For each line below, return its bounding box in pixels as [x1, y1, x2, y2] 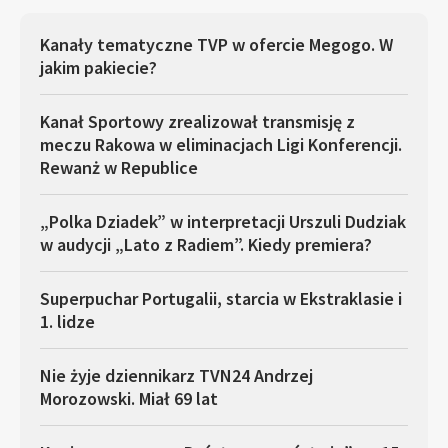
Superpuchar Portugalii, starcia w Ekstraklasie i [40, 287, 402, 310]
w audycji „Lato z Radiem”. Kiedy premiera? [40, 233, 372, 256]
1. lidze [40, 310, 95, 333]
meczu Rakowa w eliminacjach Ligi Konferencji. [40, 133, 402, 156]
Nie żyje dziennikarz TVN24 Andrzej [40, 364, 313, 387]
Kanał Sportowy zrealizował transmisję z [40, 110, 355, 133]
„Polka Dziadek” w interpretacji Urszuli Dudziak [40, 210, 406, 233]
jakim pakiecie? [40, 56, 157, 79]
